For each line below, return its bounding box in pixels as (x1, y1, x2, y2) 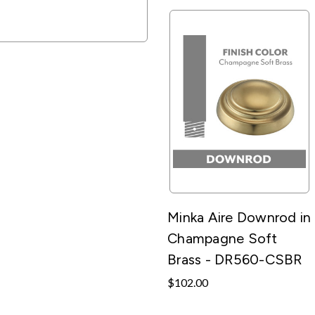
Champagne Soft (167, 229, 278, 247)
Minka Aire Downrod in (167, 208, 311, 226)
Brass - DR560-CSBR (167, 250, 302, 268)
